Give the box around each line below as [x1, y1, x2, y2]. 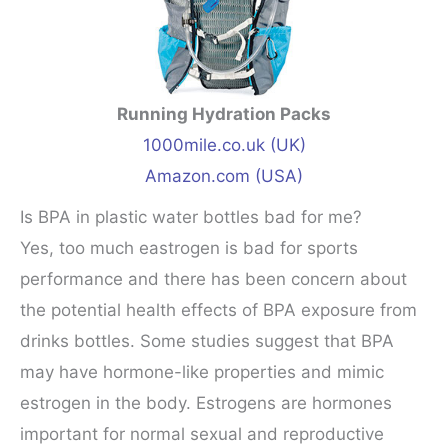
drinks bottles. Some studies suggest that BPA [20, 331, 394, 352]
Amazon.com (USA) [145, 166, 303, 187]
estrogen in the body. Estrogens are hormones [20, 393, 392, 414]
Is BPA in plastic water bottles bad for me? [20, 207, 362, 228]
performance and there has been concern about [20, 269, 407, 290]
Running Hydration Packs [117, 104, 331, 125]
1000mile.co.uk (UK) [142, 135, 306, 156]
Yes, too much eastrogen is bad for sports [20, 238, 358, 259]
